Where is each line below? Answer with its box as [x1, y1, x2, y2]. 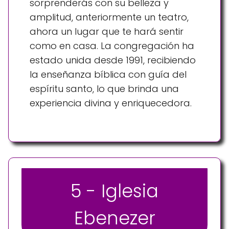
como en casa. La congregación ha [30, 39, 194, 53]
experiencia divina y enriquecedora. [30, 97, 192, 110]
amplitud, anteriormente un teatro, [30, 11, 189, 24]
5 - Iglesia [71, 178, 158, 203]
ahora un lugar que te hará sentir [30, 25, 184, 38]
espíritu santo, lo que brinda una [30, 82, 179, 96]
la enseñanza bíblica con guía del [30, 68, 187, 81]
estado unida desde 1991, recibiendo [30, 54, 196, 67]
